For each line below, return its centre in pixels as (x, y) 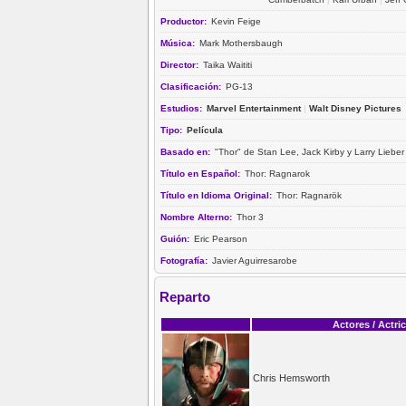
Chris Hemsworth (291, 377)
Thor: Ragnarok (277, 173)
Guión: (176, 238)
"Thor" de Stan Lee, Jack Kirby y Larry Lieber (309, 151)
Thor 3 (250, 217)
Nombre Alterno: (198, 217)
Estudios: (183, 108)
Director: (181, 64)
